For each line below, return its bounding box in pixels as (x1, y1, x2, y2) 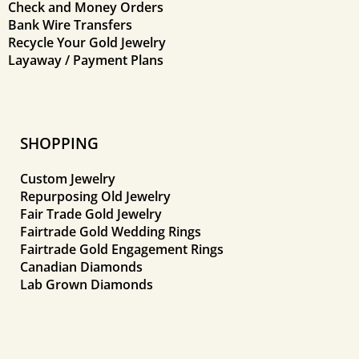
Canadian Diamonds (20, 257, 143, 276)
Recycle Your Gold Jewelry (8, 33, 166, 51)
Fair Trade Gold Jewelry (20, 204, 162, 223)
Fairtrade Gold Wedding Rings (20, 222, 201, 240)
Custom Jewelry (20, 169, 115, 188)
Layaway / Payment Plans (8, 50, 163, 69)
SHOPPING (20, 132, 99, 153)
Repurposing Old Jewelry (20, 187, 171, 205)
